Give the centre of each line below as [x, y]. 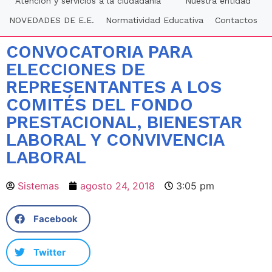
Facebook [56, 219]
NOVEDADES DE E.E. [51, 20]
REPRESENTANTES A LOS [114, 87]
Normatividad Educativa [154, 20]
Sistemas [38, 186]
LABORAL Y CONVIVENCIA [115, 140]
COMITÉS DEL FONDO [100, 105]
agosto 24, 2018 [117, 186]
